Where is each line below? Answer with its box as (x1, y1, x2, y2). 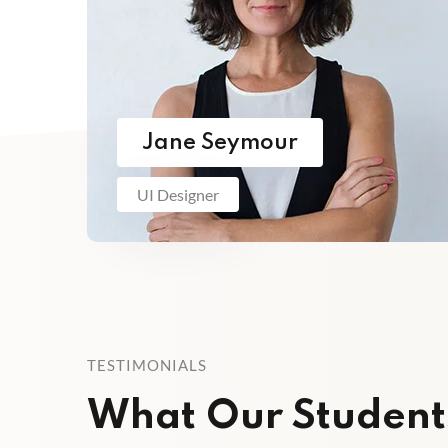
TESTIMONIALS (87, 355, 207, 374)
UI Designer (137, 184, 219, 204)
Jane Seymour (142, 131, 298, 154)
